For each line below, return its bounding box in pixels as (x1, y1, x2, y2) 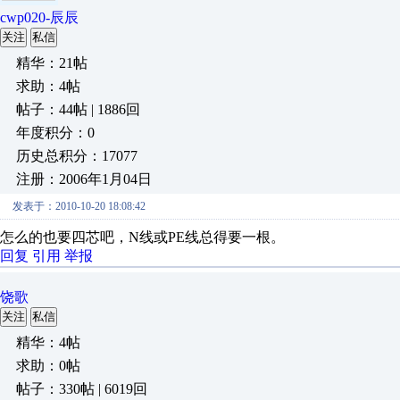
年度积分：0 (16, 125, 95, 140)
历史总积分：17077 (16, 148, 137, 163)
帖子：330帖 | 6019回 (16, 381, 147, 396)
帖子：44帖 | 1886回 (16, 102, 140, 117)
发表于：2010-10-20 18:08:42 (12, 200, 146, 212)
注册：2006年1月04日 (16, 171, 152, 187)
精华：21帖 (16, 55, 87, 71)
